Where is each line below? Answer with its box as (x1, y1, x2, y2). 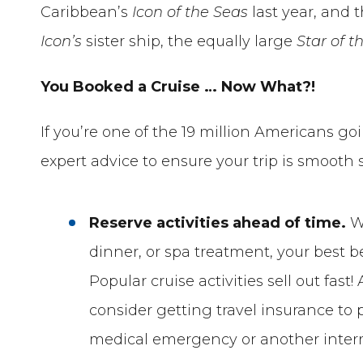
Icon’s (41, 32, 83, 50)
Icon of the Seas (132, 2, 249, 21)
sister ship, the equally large (82, 32, 297, 50)
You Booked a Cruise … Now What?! (41, 77, 328, 96)
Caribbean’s (41, 2, 133, 21)
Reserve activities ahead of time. (89, 213, 347, 232)
